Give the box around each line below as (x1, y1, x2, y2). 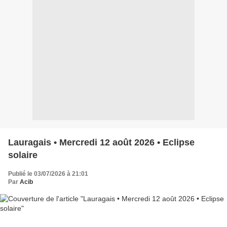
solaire (8, 149, 37, 160)
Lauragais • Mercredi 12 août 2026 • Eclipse (8, 137, 195, 147)
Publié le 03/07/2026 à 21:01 (8, 170, 88, 177)
